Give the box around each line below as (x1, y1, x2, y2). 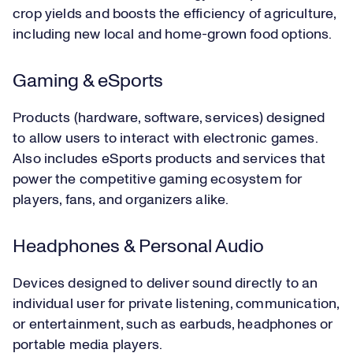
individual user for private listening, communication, (13, 297, 340, 312)
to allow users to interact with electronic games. (13, 132, 318, 147)
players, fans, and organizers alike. (13, 193, 232, 208)
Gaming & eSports (13, 72, 163, 91)
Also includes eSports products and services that (13, 152, 326, 167)
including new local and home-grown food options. (13, 28, 333, 43)
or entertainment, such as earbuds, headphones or (13, 318, 333, 333)
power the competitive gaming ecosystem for (13, 173, 303, 188)
